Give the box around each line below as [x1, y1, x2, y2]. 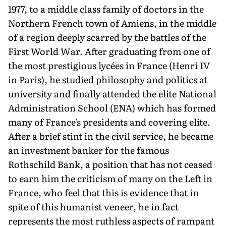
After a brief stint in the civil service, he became [8, 129, 213, 143]
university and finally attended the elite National [8, 86, 216, 100]
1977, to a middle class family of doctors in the [8, 2, 204, 16]
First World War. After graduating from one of [8, 44, 210, 58]
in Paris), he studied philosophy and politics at [8, 72, 207, 86]
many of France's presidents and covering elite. [8, 115, 210, 129]
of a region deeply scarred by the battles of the [8, 30, 206, 44]
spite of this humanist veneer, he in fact [8, 199, 179, 213]
